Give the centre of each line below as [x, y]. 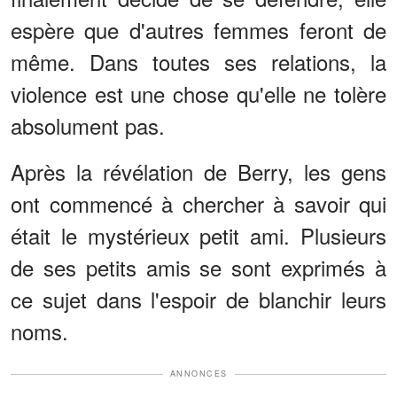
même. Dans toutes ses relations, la [198, 62]
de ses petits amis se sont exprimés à [198, 268]
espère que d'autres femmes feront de [198, 30]
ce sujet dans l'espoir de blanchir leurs [198, 300]
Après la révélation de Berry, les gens [198, 172]
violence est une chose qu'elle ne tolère [198, 94]
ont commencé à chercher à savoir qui [198, 204]
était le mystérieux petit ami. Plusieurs [198, 236]
